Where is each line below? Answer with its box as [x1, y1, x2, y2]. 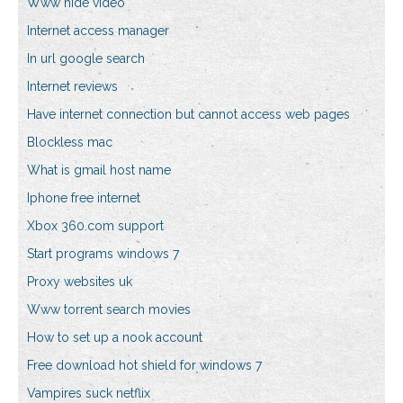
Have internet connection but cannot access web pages [27, 107, 350, 122]
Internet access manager [27, 23, 169, 39]
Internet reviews [27, 79, 118, 94]
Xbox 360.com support [27, 219, 164, 234]
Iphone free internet [27, 191, 140, 206]
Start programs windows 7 [27, 246, 179, 262]
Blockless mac [27, 135, 112, 150]
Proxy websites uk [27, 274, 132, 290]
